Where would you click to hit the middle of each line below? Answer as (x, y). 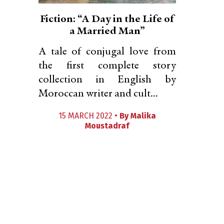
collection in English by (107, 80)
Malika (143, 116)
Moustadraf (107, 126)
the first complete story (107, 66)
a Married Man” (107, 31)
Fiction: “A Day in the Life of (107, 19)
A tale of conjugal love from (107, 52)
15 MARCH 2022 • (89, 116)
